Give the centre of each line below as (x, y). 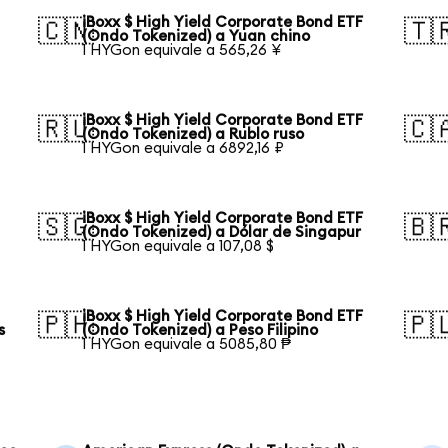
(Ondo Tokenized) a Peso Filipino (200, 330)
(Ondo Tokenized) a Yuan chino (196, 36)
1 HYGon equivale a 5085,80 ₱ (187, 344)
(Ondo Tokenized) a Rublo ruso (193, 134)
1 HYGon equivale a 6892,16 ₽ (183, 148)
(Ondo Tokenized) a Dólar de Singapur (222, 232)
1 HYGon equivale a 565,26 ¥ (182, 50)
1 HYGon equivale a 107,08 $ (178, 246)
